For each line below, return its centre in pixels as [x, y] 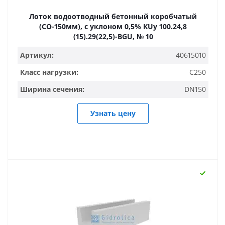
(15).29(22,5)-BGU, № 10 [113, 36]
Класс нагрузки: [49, 72]
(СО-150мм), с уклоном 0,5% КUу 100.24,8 [91, 26]
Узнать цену [113, 113]
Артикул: [37, 55]
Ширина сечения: [52, 89]
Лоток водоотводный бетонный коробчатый [113, 16]
